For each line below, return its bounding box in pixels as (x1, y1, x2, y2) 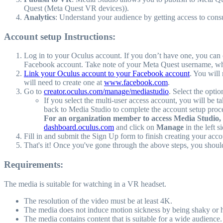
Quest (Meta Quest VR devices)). (24, 3, 129, 12)
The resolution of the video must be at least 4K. (24, 196, 172, 205)
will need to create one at (24, 78, 104, 87)
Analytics (24, 12, 55, 21)
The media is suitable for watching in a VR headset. (4, 179, 166, 188)
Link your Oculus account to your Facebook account (24, 69, 190, 78)
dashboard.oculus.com (44, 123, 114, 132)
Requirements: (4, 159, 63, 170)
